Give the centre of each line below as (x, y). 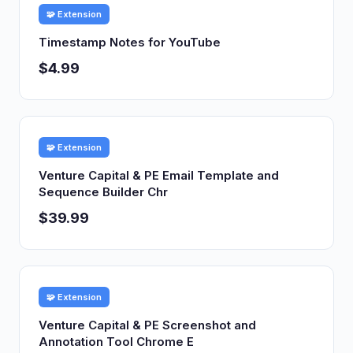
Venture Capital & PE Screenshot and (147, 325)
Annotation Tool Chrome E (116, 342)
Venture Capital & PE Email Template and (159, 175)
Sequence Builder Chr (103, 192)
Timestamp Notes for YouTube (130, 42)
